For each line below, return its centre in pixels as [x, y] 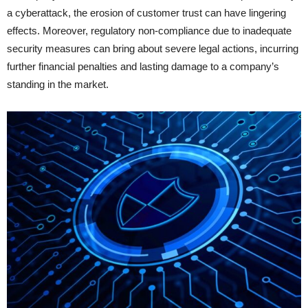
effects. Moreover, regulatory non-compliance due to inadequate [149, 31]
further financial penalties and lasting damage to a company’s [143, 67]
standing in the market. [58, 85]
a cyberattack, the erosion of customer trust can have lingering [146, 13]
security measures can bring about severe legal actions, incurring [153, 49]
